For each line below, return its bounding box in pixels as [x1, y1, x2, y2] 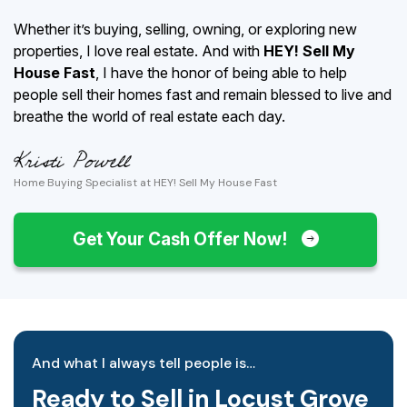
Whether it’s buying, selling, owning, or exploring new [14, 20, 357, 38]
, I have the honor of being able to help [95, 64, 347, 82]
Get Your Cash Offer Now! [72, 228, 291, 250]
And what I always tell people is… [32, 352, 255, 372]
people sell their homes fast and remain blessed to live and [14, 85, 392, 104]
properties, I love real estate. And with [14, 42, 263, 60]
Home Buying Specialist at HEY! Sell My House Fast [14, 174, 277, 190]
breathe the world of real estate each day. [14, 107, 285, 125]
